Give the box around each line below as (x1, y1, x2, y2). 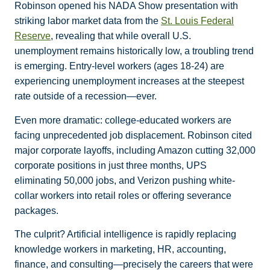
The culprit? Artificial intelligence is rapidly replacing (14, 228, 236, 239)
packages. (14, 205, 58, 216)
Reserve (14, 31, 51, 42)
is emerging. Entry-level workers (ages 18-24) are (14, 61, 224, 72)
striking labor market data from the (14, 16, 161, 27)
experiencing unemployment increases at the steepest (14, 76, 244, 87)
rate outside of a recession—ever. (14, 91, 157, 102)
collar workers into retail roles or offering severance (14, 190, 231, 201)
